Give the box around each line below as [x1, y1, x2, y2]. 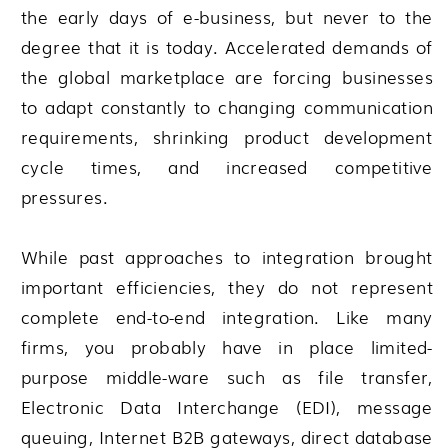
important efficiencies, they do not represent [21, 274, 433, 300]
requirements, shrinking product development [21, 124, 433, 150]
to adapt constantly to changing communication [21, 94, 433, 120]
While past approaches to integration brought [21, 244, 433, 270]
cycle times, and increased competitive [21, 154, 433, 180]
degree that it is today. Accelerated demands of [21, 34, 433, 60]
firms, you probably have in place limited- [21, 334, 433, 360]
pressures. [21, 184, 108, 210]
